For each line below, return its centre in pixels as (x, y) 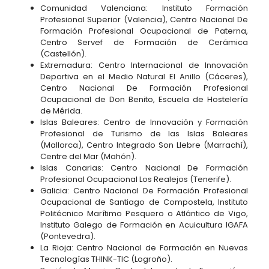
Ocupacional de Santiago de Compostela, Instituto (144, 202)
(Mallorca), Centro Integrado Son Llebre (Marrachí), (144, 145)
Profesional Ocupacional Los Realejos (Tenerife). (136, 179)
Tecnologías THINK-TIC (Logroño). (106, 259)
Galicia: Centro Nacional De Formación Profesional (144, 191)
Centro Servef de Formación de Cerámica (144, 42)
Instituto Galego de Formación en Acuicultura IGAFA (144, 225)
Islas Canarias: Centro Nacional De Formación (144, 168)
